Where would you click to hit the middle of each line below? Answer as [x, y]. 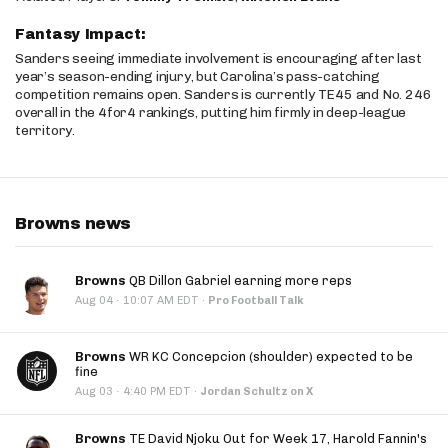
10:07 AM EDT [159, 300]
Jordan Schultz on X [256, 391]
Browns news [73, 223]
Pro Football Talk [255, 300]
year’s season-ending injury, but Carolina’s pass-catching [197, 76]
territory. [45, 130]
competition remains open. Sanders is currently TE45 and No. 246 [223, 94]
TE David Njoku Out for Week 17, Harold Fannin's [276, 438]
